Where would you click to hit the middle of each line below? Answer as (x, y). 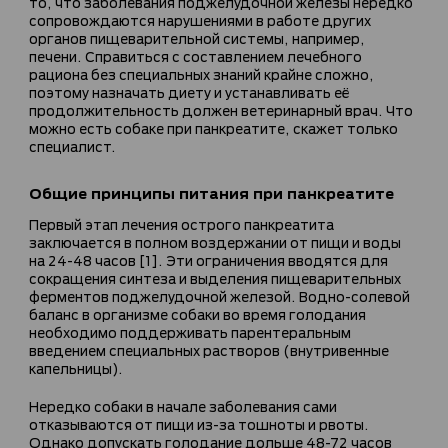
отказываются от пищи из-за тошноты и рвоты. (199, 423)
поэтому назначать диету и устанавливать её (189, 91)
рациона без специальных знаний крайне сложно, (201, 73)
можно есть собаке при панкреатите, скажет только (213, 127)
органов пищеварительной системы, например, (197, 37)
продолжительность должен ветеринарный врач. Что (221, 109)
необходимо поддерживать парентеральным (190, 331)
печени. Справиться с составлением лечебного (195, 55)
